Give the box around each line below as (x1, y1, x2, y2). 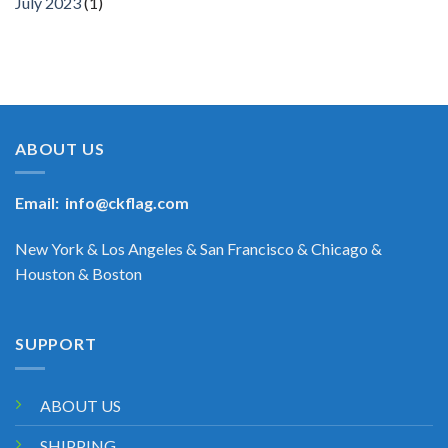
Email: (15, 193, 65, 213)
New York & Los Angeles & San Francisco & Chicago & (15, 239, 382, 259)
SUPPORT (15, 333, 97, 353)
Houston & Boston (15, 264, 142, 284)
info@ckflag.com (65, 193, 189, 213)
